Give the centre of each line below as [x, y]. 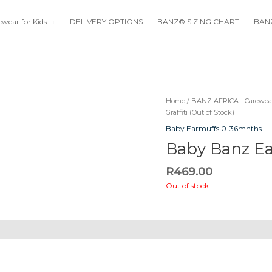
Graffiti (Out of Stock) [200, 112]
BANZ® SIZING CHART [199, 22]
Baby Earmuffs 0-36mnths [214, 128]
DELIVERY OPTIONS [107, 22]
